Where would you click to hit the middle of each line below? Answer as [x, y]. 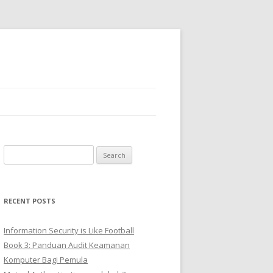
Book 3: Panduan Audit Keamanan [67, 245]
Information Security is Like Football [69, 230]
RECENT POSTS [30, 201]
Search [16, 152]
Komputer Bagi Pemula [46, 260]
